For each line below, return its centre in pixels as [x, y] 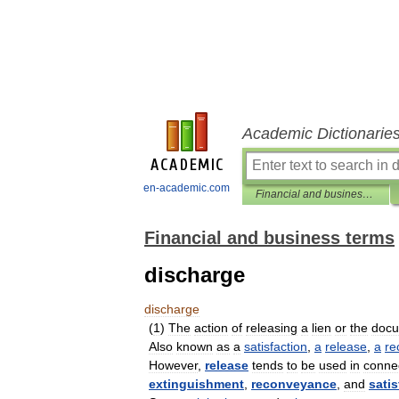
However [173, 365]
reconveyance [294, 384]
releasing [272, 328]
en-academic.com [187, 188]
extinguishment [196, 384]
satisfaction [276, 346]
